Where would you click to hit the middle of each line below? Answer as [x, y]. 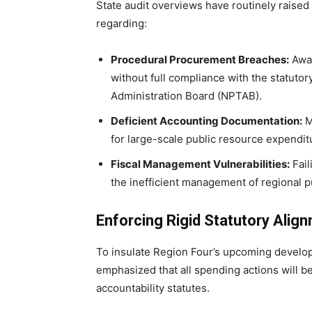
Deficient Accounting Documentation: [206, 121]
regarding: [122, 24]
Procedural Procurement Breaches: [200, 60]
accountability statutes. [153, 288]
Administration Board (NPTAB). [186, 96]
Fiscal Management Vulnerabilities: [200, 164]
